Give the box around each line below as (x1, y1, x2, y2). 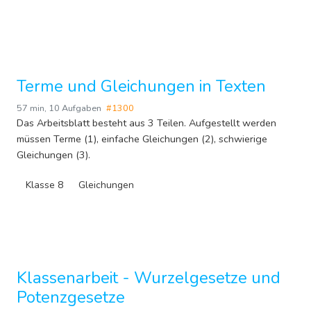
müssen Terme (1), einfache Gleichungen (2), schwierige (17, 132, 267, 146)
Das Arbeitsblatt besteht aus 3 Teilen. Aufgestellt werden (17, 116, 276, 131)
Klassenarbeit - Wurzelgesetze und (17, 267, 280, 289)
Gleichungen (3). (17, 148, 90, 162)
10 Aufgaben (49, 102, 101, 115)
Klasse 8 (26, 178, 63, 192)
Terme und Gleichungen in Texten (17, 75, 266, 98)
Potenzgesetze (17, 286, 125, 309)
